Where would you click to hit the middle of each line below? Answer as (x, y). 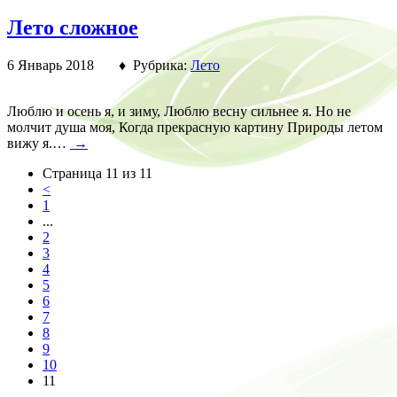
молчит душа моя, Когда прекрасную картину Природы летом (195, 128)
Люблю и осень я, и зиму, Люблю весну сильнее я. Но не (179, 112)
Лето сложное (73, 28)
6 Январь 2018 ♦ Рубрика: (99, 66)
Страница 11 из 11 (97, 174)
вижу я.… (39, 144)
